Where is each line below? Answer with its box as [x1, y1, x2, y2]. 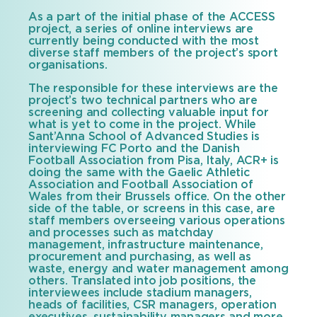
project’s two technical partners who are [28, 95, 258, 107]
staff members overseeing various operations [28, 215, 285, 227]
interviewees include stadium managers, [28, 287, 252, 299]
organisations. [28, 59, 108, 71]
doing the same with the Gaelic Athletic [28, 167, 250, 179]
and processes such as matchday [28, 227, 214, 239]
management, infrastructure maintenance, [28, 239, 263, 251]
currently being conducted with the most [28, 35, 259, 47]
